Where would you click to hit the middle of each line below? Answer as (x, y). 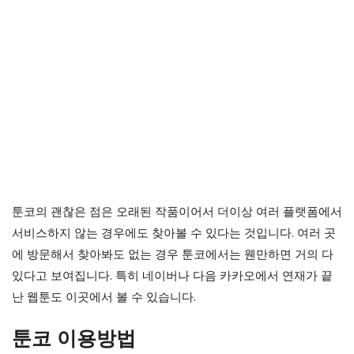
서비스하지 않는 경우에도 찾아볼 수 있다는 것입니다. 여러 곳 (174, 233)
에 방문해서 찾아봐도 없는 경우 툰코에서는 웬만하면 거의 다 (173, 254)
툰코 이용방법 (74, 337)
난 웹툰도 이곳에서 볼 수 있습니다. (104, 297)
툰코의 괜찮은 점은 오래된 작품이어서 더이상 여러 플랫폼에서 (177, 211)
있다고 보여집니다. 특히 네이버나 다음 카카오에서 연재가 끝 (172, 275)
